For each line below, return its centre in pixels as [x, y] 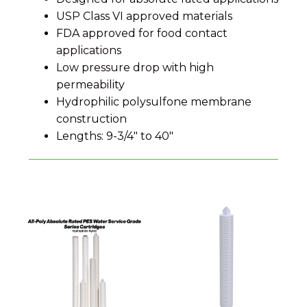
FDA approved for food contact [142, 33]
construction [91, 119]
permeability [90, 84]
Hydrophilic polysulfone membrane [154, 101]
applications [89, 50]
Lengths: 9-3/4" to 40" [115, 136]
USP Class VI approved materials [144, 16]
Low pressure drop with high [135, 67]
